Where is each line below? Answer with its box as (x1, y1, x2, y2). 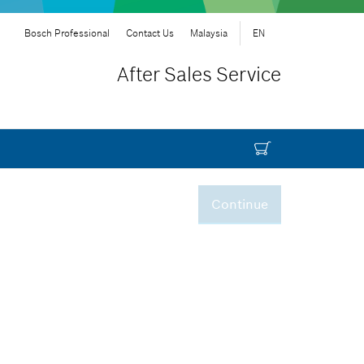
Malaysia (190, 27, 227, 39)
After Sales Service (117, 62, 281, 87)
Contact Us (126, 27, 174, 39)
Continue (211, 196, 268, 212)
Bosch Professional (24, 27, 110, 39)
